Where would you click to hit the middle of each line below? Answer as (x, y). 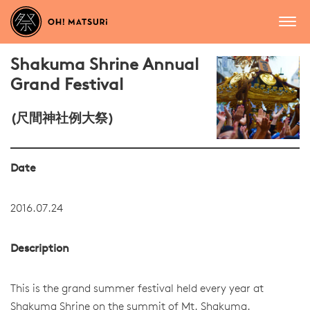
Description (40, 249)
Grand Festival (67, 86)
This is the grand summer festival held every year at (137, 289)
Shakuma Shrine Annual (104, 66)
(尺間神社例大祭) (62, 119)
